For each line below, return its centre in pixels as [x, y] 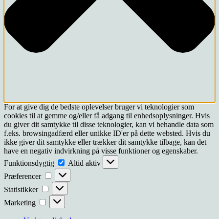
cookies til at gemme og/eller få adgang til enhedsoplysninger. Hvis [107, 116]
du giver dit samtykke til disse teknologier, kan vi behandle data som [109, 125]
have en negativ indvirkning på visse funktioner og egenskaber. [101, 151]
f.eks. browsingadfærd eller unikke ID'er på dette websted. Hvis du [107, 133]
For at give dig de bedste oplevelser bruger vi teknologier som [99, 107]
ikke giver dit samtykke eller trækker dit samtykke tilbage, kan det [105, 142]
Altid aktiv [85, 163]
